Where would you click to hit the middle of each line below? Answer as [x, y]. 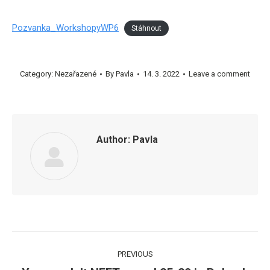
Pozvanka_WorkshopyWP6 [65, 28]
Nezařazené [76, 74]
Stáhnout [146, 28]
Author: [113, 140]
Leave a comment [219, 74]
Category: [37, 74]
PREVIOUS [135, 254]
